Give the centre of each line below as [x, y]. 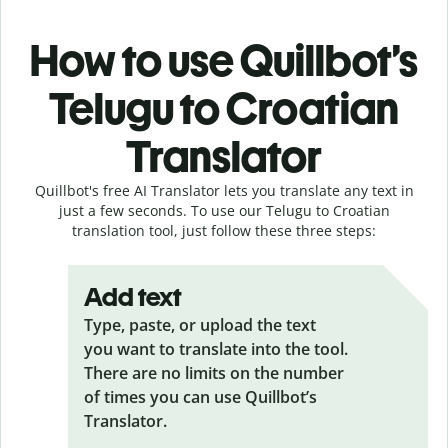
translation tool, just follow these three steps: [224, 230]
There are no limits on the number [214, 372]
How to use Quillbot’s [224, 60]
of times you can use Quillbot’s [200, 396]
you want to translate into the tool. [216, 348]
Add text [133, 296]
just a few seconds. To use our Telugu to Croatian [224, 210]
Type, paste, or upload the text [200, 324]
